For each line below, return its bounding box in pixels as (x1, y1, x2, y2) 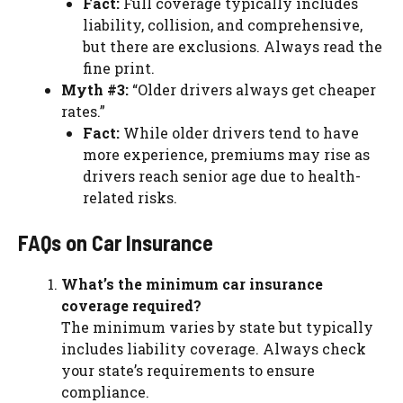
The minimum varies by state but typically (61, 317, 373, 336)
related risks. (83, 187, 177, 207)
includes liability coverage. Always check (61, 338, 366, 358)
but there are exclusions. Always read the (83, 36, 382, 56)
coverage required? (61, 295, 201, 315)
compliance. (61, 381, 149, 401)
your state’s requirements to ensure (61, 360, 315, 380)
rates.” (61, 101, 105, 121)
